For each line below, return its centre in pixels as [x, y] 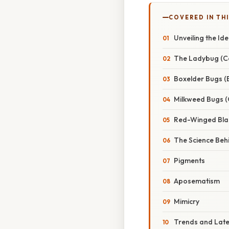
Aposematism [197, 181]
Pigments [189, 161]
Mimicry [187, 202]
